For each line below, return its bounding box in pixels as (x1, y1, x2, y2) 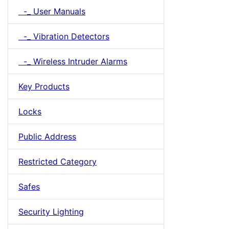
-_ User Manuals (18, 6, 85, 16)
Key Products (18, 81, 70, 91)
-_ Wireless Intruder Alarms (18, 56, 127, 66)
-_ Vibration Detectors (18, 31, 109, 41)
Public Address (18, 131, 76, 142)
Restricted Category (18, 156, 97, 167)
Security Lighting (18, 207, 84, 217)
